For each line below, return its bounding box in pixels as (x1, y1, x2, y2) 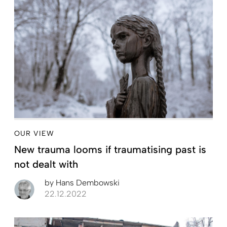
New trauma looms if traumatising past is (14, 143, 206, 156)
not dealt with (14, 158, 78, 170)
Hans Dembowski (54, 177, 120, 187)
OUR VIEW (14, 129, 54, 138)
